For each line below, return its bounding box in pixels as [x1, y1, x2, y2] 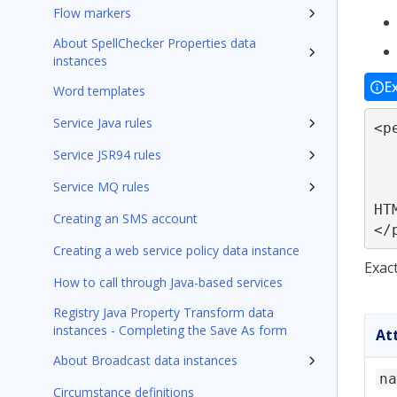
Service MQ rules [53, 178, 150, 195]
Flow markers [53, 4, 131, 21]
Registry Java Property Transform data [53, 304, 274, 321]
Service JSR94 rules [53, 146, 161, 163]
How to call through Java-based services [53, 274, 283, 291]
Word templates [53, 82, 145, 99]
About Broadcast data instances [53, 352, 237, 369]
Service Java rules [53, 114, 152, 131]
